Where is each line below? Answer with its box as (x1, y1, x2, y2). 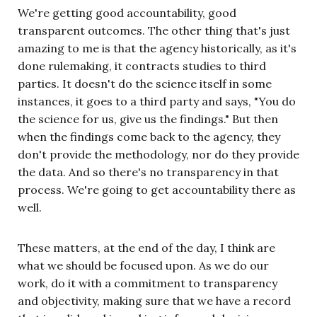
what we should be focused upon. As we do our (18, 258, 269, 272)
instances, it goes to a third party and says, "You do (18, 93, 296, 108)
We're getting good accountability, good (18, 5, 236, 20)
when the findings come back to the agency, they (18, 129, 280, 144)
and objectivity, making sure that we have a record (18, 293, 291, 308)
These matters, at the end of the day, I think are (18, 240, 275, 255)
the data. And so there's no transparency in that (18, 164, 279, 179)
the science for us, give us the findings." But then (18, 111, 278, 126)
